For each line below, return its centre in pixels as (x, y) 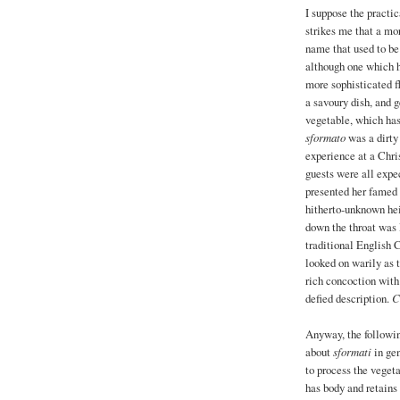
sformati (352, 352)
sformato (325, 137)
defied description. (349, 299)
